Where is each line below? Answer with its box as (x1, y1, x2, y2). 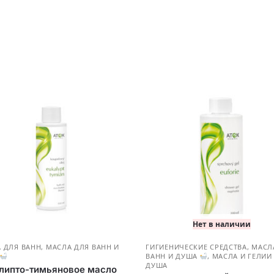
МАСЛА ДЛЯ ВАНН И (45, 242, 120, 252)
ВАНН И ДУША (146, 251, 200, 261)
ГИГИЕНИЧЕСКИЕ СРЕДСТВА (146, 242, 247, 252)
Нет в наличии (193, 219, 251, 230)
